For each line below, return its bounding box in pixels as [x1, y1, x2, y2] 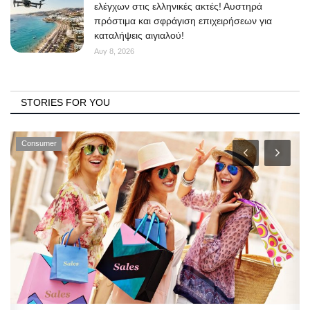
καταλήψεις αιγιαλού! [94, 29, 184, 41]
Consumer [21, 138, 57, 147]
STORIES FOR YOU [21, 96, 110, 108]
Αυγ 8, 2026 [94, 46, 134, 55]
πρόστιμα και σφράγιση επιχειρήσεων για [94, 15, 272, 26]
